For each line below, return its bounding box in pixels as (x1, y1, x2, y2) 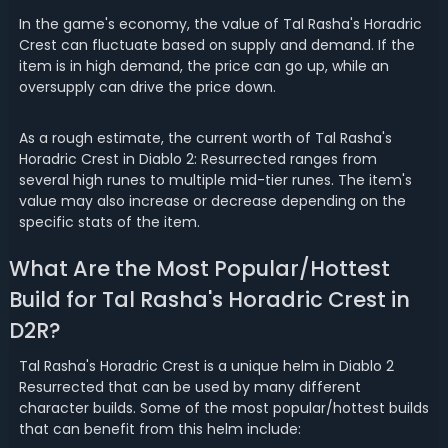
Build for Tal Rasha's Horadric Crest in (8, 285, 410, 314)
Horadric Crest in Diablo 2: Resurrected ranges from (18, 149, 377, 169)
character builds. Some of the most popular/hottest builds (18, 398, 429, 418)
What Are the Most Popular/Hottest (8, 254, 390, 283)
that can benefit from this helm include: (18, 419, 301, 439)
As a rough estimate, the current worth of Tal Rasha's (18, 128, 392, 148)
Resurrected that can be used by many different (18, 377, 361, 397)
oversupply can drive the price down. (18, 77, 276, 97)
